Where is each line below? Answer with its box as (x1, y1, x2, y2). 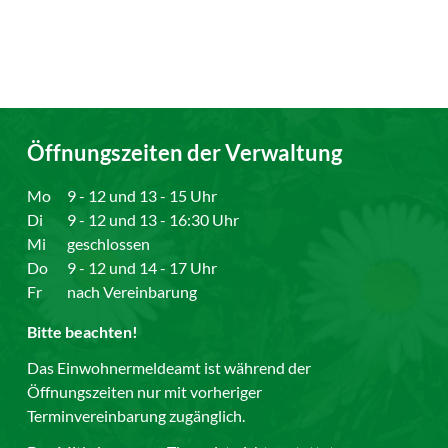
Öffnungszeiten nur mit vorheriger (27, 381, 263, 401)
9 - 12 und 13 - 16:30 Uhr (67, 209, 240, 229)
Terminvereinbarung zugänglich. (27, 405, 249, 425)
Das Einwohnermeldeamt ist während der (27, 357, 312, 377)
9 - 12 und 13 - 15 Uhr (67, 185, 218, 205)
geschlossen (67, 233, 151, 253)
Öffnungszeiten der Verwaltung (27, 139, 343, 166)
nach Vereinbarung (67, 281, 198, 301)
